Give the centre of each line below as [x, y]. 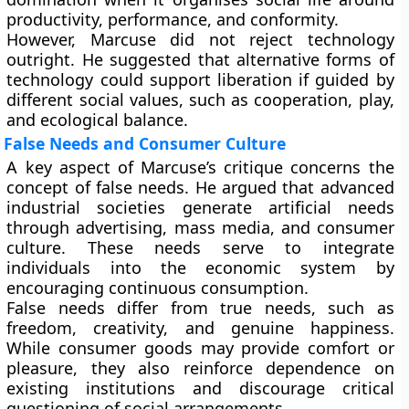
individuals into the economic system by [200, 267]
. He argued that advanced [289, 187]
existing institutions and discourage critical [200, 388]
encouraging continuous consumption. [158, 288]
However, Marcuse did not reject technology [200, 39]
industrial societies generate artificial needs [200, 207]
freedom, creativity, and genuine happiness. [200, 328]
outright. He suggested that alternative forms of [200, 59]
